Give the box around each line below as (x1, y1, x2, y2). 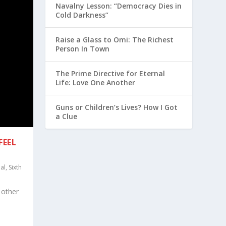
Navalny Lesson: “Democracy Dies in (55, 1, 182, 11)
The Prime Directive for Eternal (55, 69, 165, 79)
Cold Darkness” (55, 10, 109, 20)
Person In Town (55, 44, 110, 54)
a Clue (55, 111, 78, 122)
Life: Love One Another (55, 78, 136, 88)
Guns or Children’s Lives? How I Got (55, 102, 178, 112)
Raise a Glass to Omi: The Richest (55, 35, 174, 45)
